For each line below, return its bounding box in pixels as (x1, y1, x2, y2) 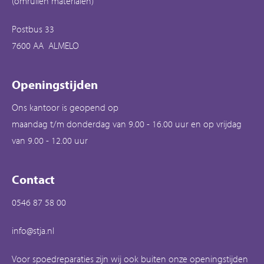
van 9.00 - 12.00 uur (12, 134, 88, 146)
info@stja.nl (12, 224, 54, 236)
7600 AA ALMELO (12, 39, 79, 51)
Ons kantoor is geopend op (12, 101, 118, 113)
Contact (12, 171, 55, 187)
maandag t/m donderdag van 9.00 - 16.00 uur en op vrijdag (12, 117, 242, 130)
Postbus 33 (12, 22, 54, 35)
